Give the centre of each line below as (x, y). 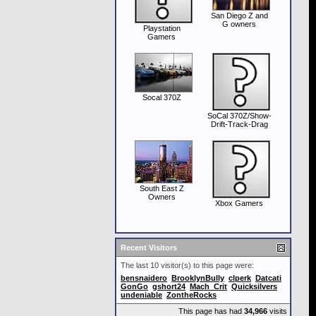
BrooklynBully (198, 278)
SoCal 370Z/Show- (239, 116)
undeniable (141, 295)
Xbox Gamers (239, 203)
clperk (240, 278)
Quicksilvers (254, 286)
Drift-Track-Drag (239, 124)
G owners (239, 24)
